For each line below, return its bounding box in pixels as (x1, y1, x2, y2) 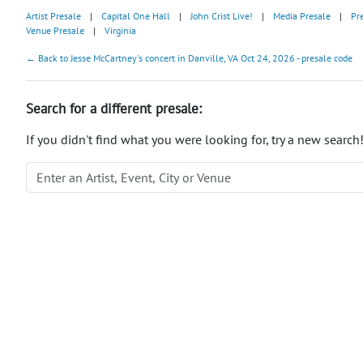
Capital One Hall (101, 9, 170, 22)
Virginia (105, 23, 136, 36)
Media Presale (273, 9, 331, 22)
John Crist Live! (190, 9, 253, 22)
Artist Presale (26, 9, 81, 22)
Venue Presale (26, 23, 84, 36)
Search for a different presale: (26, 99, 202, 117)
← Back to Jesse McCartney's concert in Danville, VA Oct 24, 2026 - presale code (26, 51, 352, 64)
